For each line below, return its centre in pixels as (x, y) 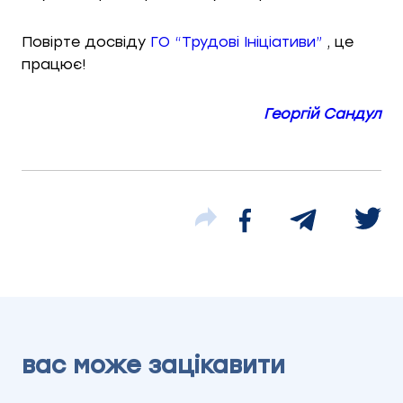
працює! (54, 64)
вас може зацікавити (153, 365)
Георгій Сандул (322, 114)
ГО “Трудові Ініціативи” (236, 42)
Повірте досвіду (86, 42)
